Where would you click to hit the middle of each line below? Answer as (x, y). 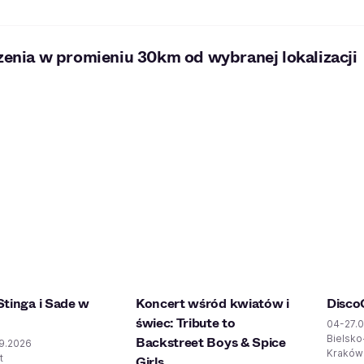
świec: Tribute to (186, 323)
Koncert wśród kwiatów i (212, 303)
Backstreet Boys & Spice (211, 342)
